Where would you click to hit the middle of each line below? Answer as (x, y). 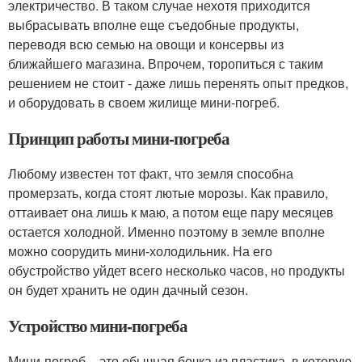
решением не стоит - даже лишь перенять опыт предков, (178, 82)
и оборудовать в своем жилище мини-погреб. (144, 102)
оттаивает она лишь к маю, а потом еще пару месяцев (171, 212)
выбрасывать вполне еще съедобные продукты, (154, 24)
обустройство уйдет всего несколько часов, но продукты (177, 270)
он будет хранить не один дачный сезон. (128, 289)
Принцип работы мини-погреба (119, 138)
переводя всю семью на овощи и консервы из (146, 44)
